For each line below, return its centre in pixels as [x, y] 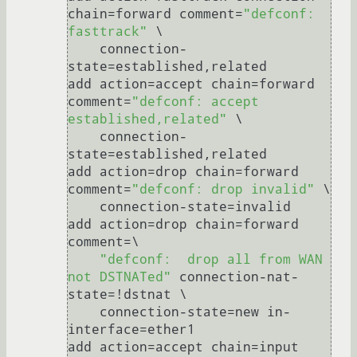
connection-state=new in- [84, 312]
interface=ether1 [131, 330]
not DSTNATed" [120, 277]
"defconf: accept [195, 102]
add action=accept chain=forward [191, 84]
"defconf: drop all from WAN [211, 260]
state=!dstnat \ [127, 295]
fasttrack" [108, 32]
